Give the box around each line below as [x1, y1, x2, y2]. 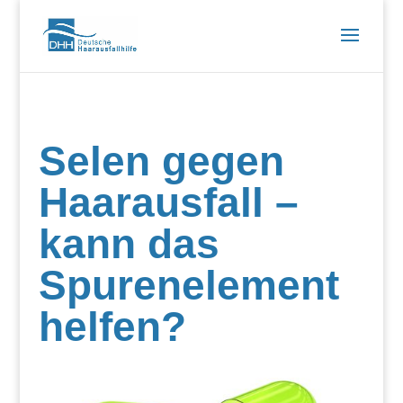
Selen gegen [38, 138, 284, 184]
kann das [38, 220, 219, 267]
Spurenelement [38, 262, 339, 309]
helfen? [38, 303, 186, 350]
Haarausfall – [38, 179, 299, 226]
